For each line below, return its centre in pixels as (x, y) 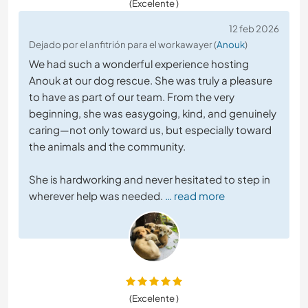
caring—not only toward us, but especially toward (150, 130)
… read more (195, 196)
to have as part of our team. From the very (132, 97)
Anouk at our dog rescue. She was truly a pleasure (151, 80)
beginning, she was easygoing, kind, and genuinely (153, 113)
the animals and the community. (107, 146)
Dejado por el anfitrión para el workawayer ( (123, 45)
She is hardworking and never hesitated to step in (150, 179)
